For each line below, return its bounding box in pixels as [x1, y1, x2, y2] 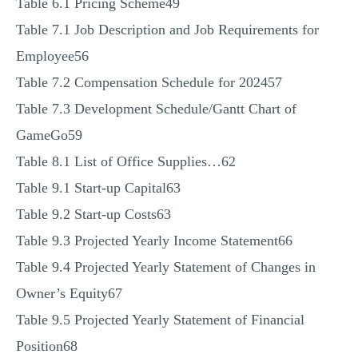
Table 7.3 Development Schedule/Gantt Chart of [16, 101, 296, 117]
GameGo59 [16, 127, 82, 143]
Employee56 [16, 48, 89, 64]
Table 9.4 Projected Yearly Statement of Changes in [16, 259, 316, 275]
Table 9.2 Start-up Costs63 [16, 206, 171, 222]
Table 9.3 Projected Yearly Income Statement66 [16, 233, 292, 249]
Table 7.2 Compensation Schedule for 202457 [16, 74, 282, 90]
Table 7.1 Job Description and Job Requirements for [16, 22, 319, 38]
